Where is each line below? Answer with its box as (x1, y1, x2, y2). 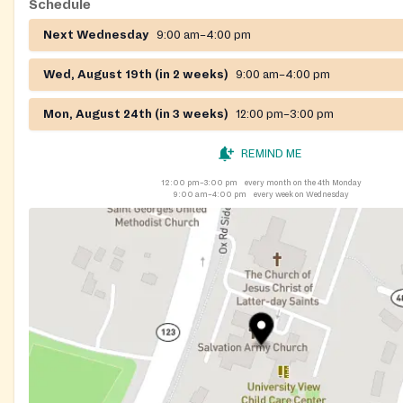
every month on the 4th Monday (244, 178, 362, 188)
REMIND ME (241, 148, 302, 161)
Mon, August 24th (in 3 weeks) (43, 108, 228, 121)
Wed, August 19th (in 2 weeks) (43, 68, 228, 82)
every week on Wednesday (253, 190, 349, 200)
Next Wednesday (43, 29, 149, 42)
